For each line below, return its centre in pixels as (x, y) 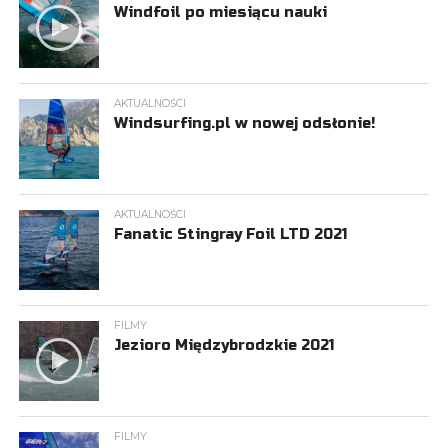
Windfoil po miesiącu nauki (220, 12)
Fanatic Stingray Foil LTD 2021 (230, 234)
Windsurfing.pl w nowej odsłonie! (244, 123)
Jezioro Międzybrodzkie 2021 (223, 345)
